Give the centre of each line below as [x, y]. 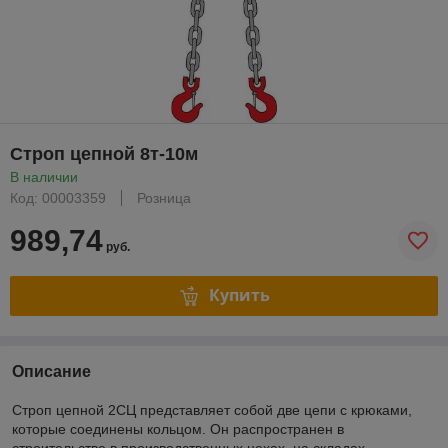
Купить [239, 295]
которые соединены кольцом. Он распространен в [178, 428]
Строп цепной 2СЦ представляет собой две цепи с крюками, [212, 409]
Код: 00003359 [58, 197]
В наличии [44, 176]
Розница [164, 197]
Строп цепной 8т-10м [104, 153]
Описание [51, 371]
